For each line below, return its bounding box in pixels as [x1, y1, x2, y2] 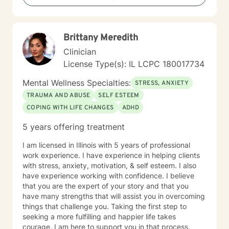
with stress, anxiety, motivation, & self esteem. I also [22, 161, 196, 170]
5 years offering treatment [22, 122, 125, 132]
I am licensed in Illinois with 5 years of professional [22, 141, 190, 149]
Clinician [63, 47, 96, 57]
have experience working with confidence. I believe [22, 171, 194, 180]
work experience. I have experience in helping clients [22, 151, 200, 159]
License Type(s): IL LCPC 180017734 [63, 59, 204, 69]
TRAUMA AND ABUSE [27, 91, 90, 100]
